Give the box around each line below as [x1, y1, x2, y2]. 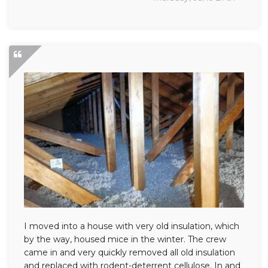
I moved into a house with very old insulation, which [24, 220, 239, 232]
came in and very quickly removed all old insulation [24, 246, 235, 258]
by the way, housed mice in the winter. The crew [24, 233, 226, 245]
